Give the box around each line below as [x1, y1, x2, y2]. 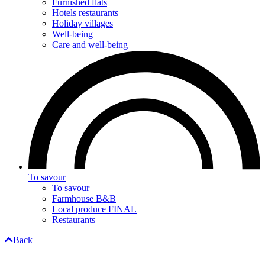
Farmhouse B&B [52, 193, 116, 203]
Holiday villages [52, 18, 113, 28]
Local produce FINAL [52, 203, 137, 214]
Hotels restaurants [52, 7, 118, 18]
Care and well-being [52, 39, 128, 50]
